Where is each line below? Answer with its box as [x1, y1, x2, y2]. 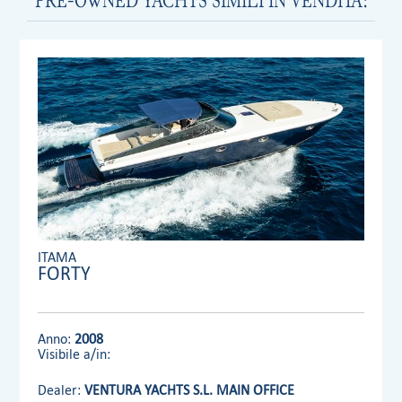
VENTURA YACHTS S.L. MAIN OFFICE [84, 381, 295, 399]
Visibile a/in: [38, 345, 111, 363]
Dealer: [38, 381, 85, 399]
